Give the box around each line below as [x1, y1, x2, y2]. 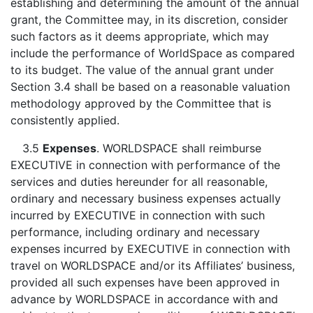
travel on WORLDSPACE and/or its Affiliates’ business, [10, 259, 295, 272]
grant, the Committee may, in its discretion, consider [10, 13, 288, 27]
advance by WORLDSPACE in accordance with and [10, 292, 278, 306]
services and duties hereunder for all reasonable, [10, 175, 268, 189]
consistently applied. [10, 113, 119, 127]
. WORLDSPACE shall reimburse [96, 141, 261, 155]
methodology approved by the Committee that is [10, 96, 271, 110]
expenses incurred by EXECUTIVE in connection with [10, 242, 290, 256]
